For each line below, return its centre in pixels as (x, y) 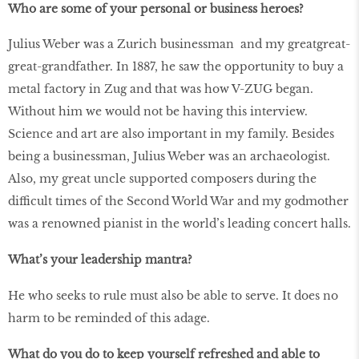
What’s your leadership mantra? (100, 260)
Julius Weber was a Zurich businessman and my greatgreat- (179, 44)
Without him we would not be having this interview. (158, 112)
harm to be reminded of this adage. (109, 318)
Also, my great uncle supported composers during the (162, 179)
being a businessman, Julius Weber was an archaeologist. (169, 157)
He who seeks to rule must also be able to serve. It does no (173, 295)
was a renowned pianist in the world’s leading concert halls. (179, 224)
